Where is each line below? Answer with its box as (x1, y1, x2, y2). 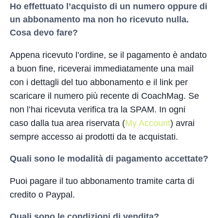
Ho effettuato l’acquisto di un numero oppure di (10, 1, 207, 11)
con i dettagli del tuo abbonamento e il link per (10, 77, 188, 87)
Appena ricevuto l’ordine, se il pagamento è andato (10, 50, 207, 60)
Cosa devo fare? (10, 27, 80, 37)
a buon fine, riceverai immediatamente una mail (10, 63, 194, 73)
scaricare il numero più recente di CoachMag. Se (10, 91, 199, 101)
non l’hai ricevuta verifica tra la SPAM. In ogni (10, 104, 185, 114)
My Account (125, 118, 170, 128)
